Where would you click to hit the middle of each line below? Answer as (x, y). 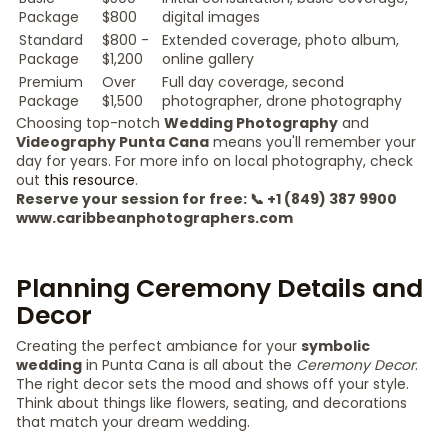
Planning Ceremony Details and (219, 288)
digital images (211, 17)
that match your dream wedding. (133, 422)
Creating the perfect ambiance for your (158, 346)
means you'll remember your (312, 142)
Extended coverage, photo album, (280, 40)
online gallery (208, 59)
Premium (51, 82)
